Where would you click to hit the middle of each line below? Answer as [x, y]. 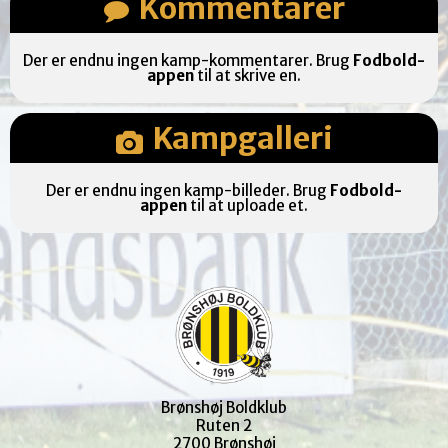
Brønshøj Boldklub [224, 407]
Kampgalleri [242, 138]
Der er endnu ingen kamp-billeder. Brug [188, 190]
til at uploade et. [247, 205]
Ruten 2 [224, 425]
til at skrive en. [247, 75]
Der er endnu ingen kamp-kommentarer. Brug [188, 60]
